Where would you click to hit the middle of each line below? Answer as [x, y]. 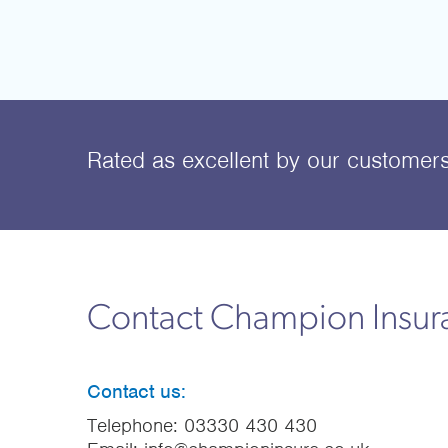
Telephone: [135, 425]
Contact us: [136, 391]
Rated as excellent [181, 159]
